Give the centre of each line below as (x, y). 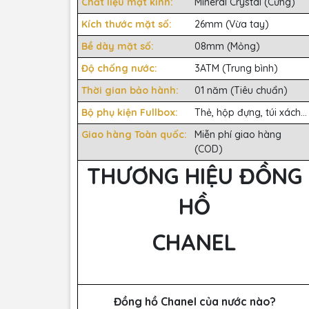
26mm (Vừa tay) (232, 24)
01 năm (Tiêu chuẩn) (241, 91)
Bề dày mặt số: (118, 47)
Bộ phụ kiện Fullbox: (130, 113)
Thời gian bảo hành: (131, 91)
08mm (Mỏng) (227, 47)
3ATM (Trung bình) (236, 69)
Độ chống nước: (121, 69)
